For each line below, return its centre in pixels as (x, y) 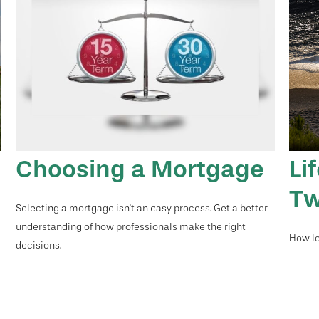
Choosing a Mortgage (140, 169)
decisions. (39, 245)
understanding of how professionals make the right (131, 226)
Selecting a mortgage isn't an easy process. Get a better (142, 208)
